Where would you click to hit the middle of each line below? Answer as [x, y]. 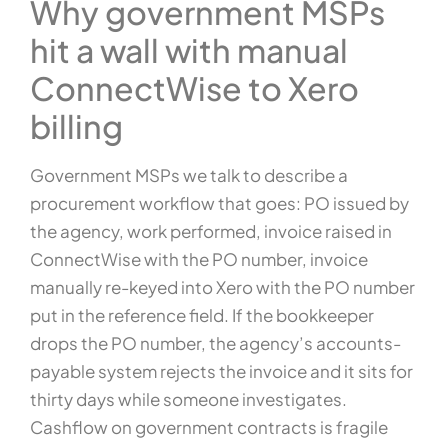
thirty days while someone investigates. [188, 399]
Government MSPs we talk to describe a [189, 175]
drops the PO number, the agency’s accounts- [215, 343]
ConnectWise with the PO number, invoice [199, 259]
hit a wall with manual [189, 50]
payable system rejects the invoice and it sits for [221, 371]
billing [76, 126]
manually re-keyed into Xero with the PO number [222, 287]
